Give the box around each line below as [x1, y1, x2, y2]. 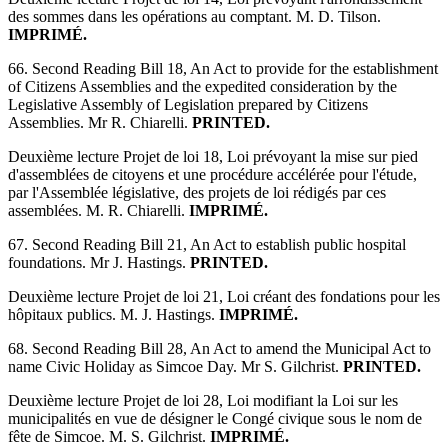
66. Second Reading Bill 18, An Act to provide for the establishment [8, 60, 438, 78]
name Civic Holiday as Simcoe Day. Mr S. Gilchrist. [8, 358, 343, 376]
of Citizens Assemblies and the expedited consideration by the [8, 78, 397, 96]
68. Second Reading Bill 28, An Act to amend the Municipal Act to [8, 340, 431, 358]
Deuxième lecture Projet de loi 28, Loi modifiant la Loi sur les [8, 392, 398, 410]
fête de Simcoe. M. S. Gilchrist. [8, 428, 210, 446]
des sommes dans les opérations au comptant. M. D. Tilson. [8, 8, 381, 26]
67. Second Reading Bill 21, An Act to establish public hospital [8, 236, 406, 254]
